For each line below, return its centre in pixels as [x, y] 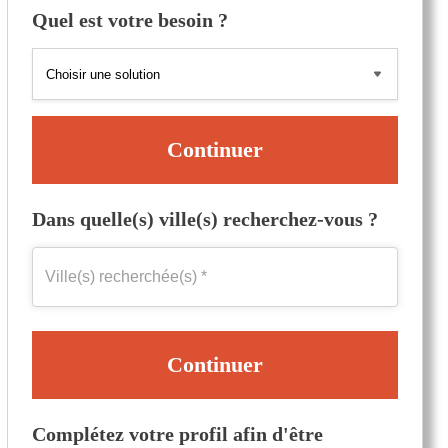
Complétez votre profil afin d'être [177, 434]
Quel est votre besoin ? [130, 20]
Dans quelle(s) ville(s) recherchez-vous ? [205, 219]
